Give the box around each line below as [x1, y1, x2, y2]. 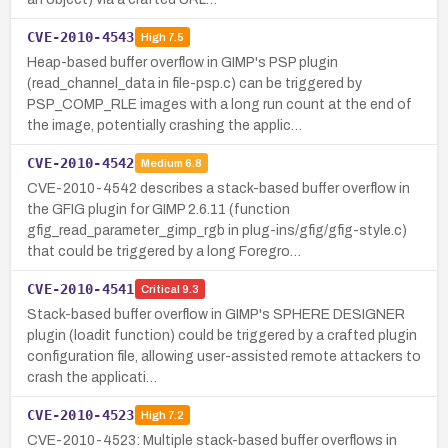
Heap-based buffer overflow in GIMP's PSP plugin [27, 54, 338, 70]
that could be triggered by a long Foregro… [27, 243, 301, 259]
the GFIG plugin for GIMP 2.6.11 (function [27, 201, 290, 217]
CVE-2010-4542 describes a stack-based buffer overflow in [27, 180, 410, 196]
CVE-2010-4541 [27, 280, 135, 297]
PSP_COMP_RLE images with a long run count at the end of [27, 96, 412, 112]
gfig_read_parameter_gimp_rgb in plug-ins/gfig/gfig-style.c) [27, 222, 407, 238]
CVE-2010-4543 [27, 28, 135, 45]
